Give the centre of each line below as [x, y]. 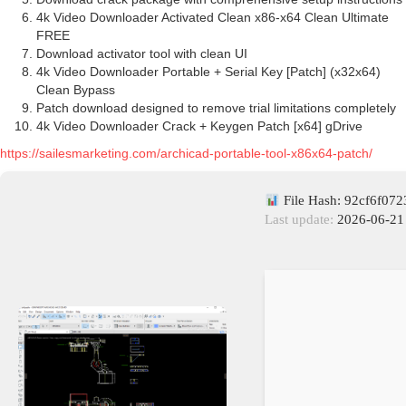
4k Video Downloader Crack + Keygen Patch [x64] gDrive [199, 126]
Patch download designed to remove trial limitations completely [216, 108]
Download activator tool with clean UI [142, 54]
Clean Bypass [76, 90]
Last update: [299, 220]
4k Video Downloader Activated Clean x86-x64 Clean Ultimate [213, 18]
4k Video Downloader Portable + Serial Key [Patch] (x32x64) [208, 72]
